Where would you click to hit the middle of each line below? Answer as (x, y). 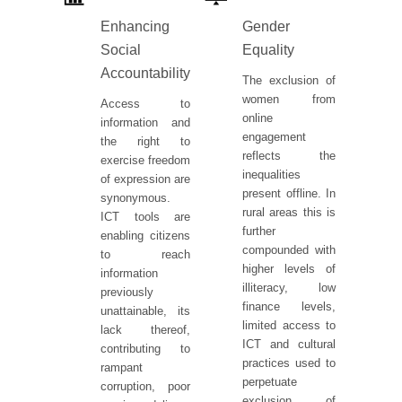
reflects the (289, 155)
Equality (268, 49)
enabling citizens (145, 235)
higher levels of (289, 268)
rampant (122, 367)
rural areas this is (289, 212)
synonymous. (135, 197)
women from (289, 99)
